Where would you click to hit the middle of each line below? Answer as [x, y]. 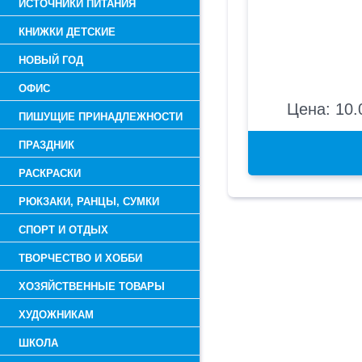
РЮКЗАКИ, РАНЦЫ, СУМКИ [89, 202]
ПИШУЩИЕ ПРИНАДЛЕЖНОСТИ [101, 117]
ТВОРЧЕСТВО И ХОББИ [80, 258]
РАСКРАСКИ [50, 173]
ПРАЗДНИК [46, 145]
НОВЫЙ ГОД [51, 60]
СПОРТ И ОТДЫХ [63, 230]
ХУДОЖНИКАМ [56, 315]
